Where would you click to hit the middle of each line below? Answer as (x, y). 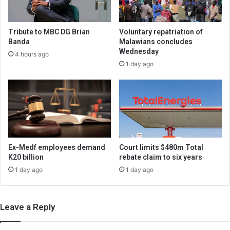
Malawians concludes (156, 42)
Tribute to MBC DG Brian (49, 32)
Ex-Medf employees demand (57, 147)
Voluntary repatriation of (161, 32)
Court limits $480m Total (161, 147)
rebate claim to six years (161, 157)
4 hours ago (32, 54)
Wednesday (139, 51)
